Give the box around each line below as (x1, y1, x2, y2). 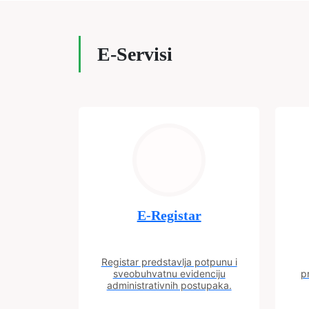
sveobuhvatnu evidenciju (112, 268, 226, 279)
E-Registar (137, 208, 201, 223)
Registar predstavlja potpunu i (101, 256, 237, 268)
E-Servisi (97, 43, 172, 65)
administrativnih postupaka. (106, 279, 232, 291)
